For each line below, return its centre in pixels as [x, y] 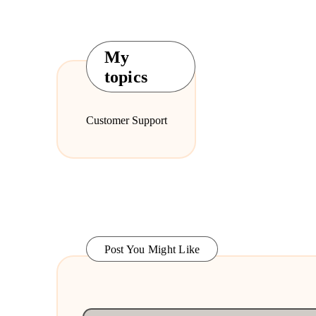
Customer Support [126, 121]
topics [126, 77]
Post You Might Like [152, 250]
